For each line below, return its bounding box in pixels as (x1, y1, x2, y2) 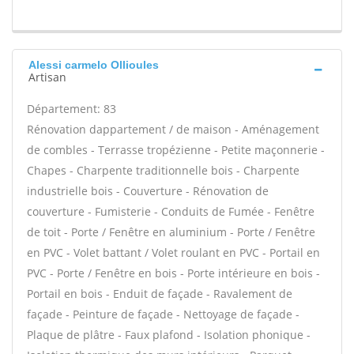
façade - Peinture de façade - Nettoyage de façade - (27, 307, 299, 322)
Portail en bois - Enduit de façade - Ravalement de (27, 286, 292, 301)
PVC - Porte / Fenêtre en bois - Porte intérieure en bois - (27, 265, 320, 281)
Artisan (28, 70, 66, 85)
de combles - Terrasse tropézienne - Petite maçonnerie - (27, 142, 325, 157)
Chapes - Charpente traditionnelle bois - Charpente (27, 163, 299, 178)
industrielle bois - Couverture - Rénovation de (27, 183, 269, 198)
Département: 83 (27, 101, 116, 116)
